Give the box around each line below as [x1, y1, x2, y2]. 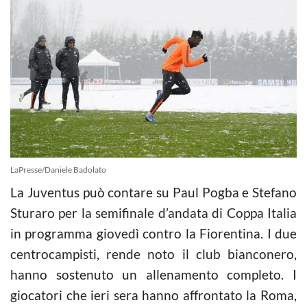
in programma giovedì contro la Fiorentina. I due [10, 225, 297, 241]
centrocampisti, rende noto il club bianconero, [10, 245, 297, 262]
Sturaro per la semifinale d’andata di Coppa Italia [10, 204, 297, 221]
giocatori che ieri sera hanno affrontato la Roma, [10, 286, 297, 303]
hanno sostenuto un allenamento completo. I [10, 266, 297, 282]
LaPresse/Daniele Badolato [10, 164, 106, 175]
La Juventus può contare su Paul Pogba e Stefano [10, 184, 297, 200]
